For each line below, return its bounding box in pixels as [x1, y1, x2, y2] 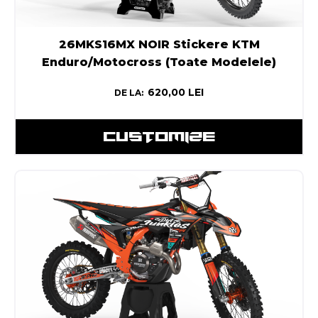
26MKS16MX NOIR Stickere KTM [58, 37, 260, 51]
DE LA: [114, 87, 143, 98]
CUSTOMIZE [103, 127, 215, 145]
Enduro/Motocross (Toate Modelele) [42, 55, 276, 69]
